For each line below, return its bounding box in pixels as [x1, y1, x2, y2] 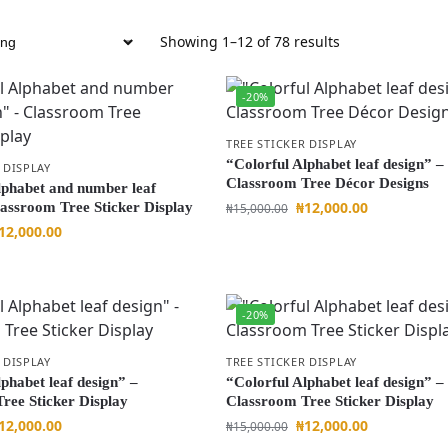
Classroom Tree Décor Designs [225, 175, 429, 191]
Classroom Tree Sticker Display [225, 393, 434, 409]
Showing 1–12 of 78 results [159, 32, 340, 51]
